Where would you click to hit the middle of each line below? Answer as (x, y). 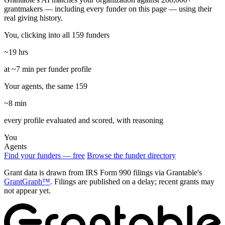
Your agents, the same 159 (46, 86)
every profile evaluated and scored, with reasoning (84, 121)
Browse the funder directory (131, 156)
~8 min (15, 103)
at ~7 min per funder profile (48, 69)
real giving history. (33, 18)
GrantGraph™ (27, 182)
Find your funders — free (44, 156)
